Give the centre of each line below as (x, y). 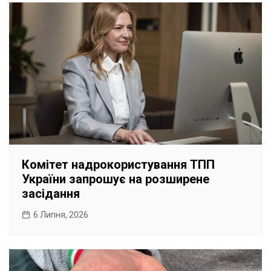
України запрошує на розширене (116, 179)
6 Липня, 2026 (61, 215)
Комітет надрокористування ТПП (118, 165)
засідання (51, 194)
